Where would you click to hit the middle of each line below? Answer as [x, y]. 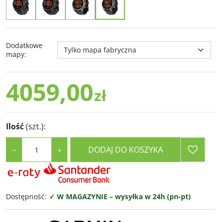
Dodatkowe [24, 45]
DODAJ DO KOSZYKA [125, 150]
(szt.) [35, 126]
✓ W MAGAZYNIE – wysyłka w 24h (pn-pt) [120, 196]
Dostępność [25, 196]
